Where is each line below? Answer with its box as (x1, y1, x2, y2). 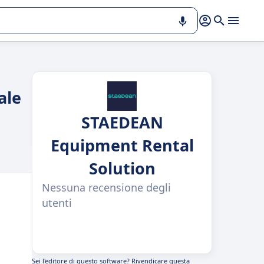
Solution (88, 157, 156, 179)
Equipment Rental (50, 134, 194, 156)
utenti (42, 196, 72, 210)
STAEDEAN (81, 111, 163, 133)
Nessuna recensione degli (42, 180, 171, 194)
